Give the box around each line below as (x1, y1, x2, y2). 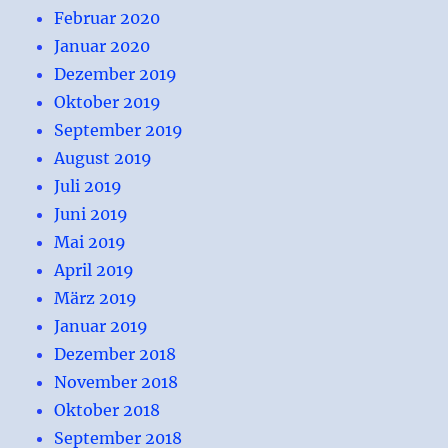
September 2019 (54, 119, 184, 140)
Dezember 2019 (54, 63, 178, 84)
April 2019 (54, 259, 135, 280)
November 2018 (54, 371, 179, 392)
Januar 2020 (54, 35, 151, 56)
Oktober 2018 (54, 399, 161, 420)
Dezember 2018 (54, 343, 177, 364)
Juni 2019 (54, 203, 129, 224)
